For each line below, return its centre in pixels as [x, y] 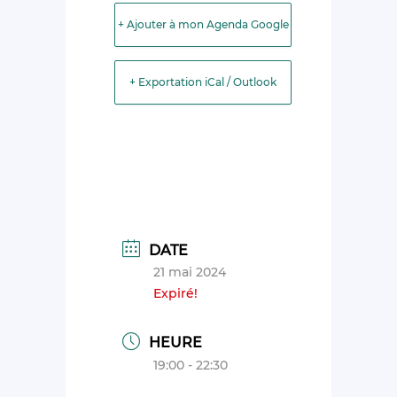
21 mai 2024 [190, 272]
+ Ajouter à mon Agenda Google [203, 24]
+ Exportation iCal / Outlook [203, 82]
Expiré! [175, 293]
